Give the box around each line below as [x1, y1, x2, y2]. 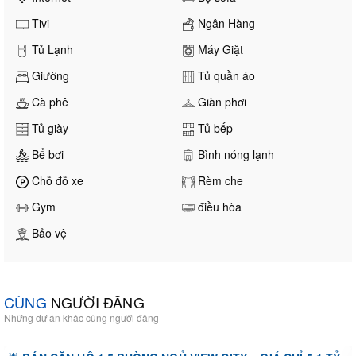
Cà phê [29, 93, 68, 110]
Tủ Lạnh [29, 41, 73, 57]
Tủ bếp [195, 119, 233, 136]
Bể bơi [29, 145, 64, 162]
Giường [29, 67, 69, 83]
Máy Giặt [195, 41, 243, 57]
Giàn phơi [195, 93, 246, 110]
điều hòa [195, 198, 242, 215]
